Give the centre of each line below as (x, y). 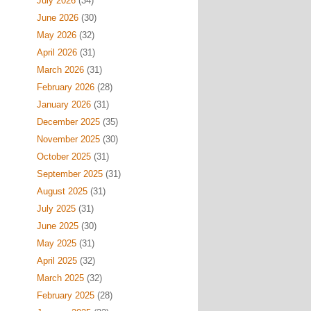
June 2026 (57, 18)
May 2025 (56, 243)
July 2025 (56, 209)
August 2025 (62, 191)
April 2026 (57, 52)
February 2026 (65, 87)
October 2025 (64, 157)
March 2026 (60, 70)
